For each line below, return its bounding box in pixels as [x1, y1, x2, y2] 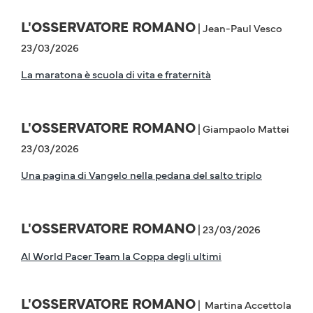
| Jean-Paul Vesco [196, 20, 282, 36]
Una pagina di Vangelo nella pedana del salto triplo [21, 167, 262, 182]
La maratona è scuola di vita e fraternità [21, 66, 211, 82]
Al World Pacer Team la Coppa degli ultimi [21, 248, 221, 263]
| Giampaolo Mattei [196, 121, 289, 136]
